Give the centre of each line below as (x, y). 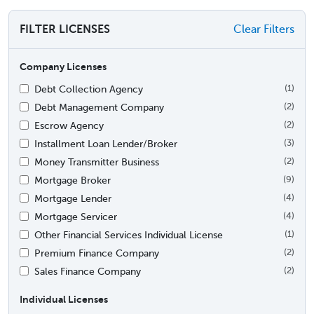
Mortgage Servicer (76, 216)
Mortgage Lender (73, 198)
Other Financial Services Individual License (129, 234)
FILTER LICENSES (65, 29)
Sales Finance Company (88, 271)
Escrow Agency (69, 125)
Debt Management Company (99, 107)
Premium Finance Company (97, 253)
